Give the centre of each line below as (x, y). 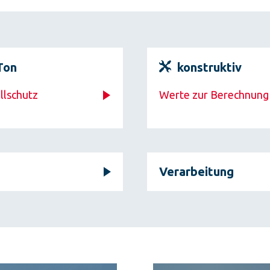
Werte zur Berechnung (214, 95)
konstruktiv (209, 67)
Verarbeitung (196, 171)
